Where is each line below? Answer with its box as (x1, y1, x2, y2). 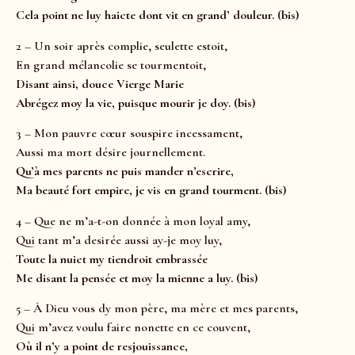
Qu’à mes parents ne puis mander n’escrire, (16, 163, 234, 180)
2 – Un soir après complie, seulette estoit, (16, 37, 227, 54)
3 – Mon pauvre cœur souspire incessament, (16, 125, 242, 142)
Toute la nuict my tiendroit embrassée (16, 250, 208, 267)
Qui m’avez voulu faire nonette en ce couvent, (16, 319, 250, 336)
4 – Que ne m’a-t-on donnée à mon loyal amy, (16, 212, 250, 229)
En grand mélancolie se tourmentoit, (16, 56, 206, 73)
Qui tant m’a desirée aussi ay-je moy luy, (16, 231, 222, 248)
